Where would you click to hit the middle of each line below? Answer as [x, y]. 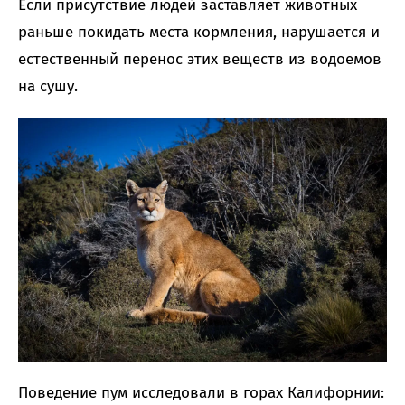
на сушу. [48, 87]
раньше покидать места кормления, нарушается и [199, 33]
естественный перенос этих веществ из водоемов [200, 60]
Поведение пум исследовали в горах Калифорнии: [201, 393]
